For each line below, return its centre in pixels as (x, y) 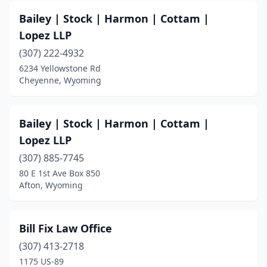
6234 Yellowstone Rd (60, 68)
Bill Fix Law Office (66, 228)
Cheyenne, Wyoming (60, 80)
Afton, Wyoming (51, 185)
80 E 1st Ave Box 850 (60, 173)
